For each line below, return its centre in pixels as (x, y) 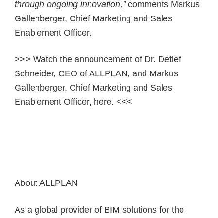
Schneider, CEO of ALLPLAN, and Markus (96, 74)
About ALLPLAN (46, 183)
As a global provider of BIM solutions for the (99, 209)
